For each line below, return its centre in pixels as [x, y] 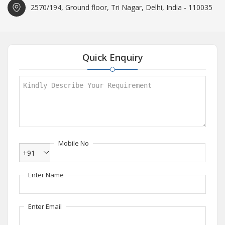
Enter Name [46, 175]
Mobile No [74, 143]
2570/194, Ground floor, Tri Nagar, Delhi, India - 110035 [122, 7]
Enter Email [45, 206]
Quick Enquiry [113, 57]
